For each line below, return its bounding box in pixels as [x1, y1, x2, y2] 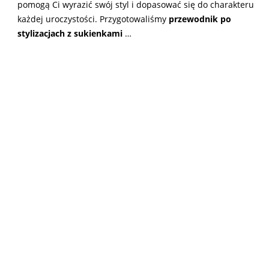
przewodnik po [169, 13, 231, 25]
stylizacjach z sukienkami [17, 28, 125, 39]
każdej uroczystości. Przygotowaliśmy [17, 13, 169, 25]
